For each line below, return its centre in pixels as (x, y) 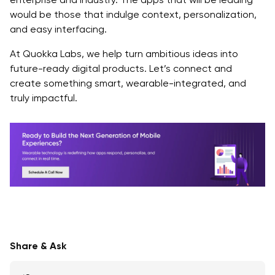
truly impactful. (44, 98)
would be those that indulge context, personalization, (133, 14)
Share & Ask (38, 246)
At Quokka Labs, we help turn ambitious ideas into (124, 53)
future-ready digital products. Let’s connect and (121, 68)
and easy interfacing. (58, 29)
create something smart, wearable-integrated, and (128, 83)
